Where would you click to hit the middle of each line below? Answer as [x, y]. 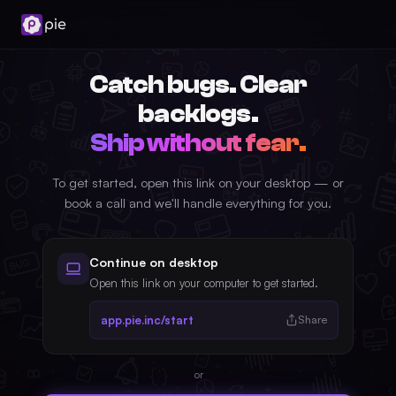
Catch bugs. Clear [198, 85]
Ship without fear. [198, 143]
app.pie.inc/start [147, 320]
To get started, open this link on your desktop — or [198, 182]
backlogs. [198, 114]
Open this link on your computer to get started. [204, 283]
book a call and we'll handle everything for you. [198, 202]
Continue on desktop [154, 262]
